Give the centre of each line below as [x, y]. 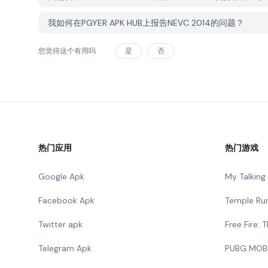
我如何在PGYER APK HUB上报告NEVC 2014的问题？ [146, 23]
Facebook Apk [66, 200]
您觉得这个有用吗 [67, 51]
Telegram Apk [65, 248]
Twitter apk [60, 224]
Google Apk [61, 176]
